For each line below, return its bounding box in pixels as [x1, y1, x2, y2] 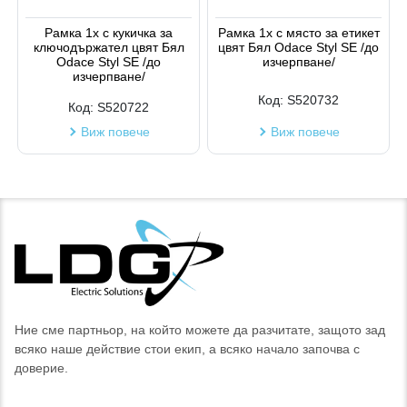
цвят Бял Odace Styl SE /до [218, 39, 379, 55]
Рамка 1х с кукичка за [45, 25, 173, 40]
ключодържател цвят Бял [33, 39, 184, 55]
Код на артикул [25, 21, 118, 36]
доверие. [15, 360, 68, 375]
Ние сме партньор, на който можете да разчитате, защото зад [15, 322, 385, 337]
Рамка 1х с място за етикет [217, 25, 380, 40]
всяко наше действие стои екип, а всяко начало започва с [15, 341, 360, 356]
